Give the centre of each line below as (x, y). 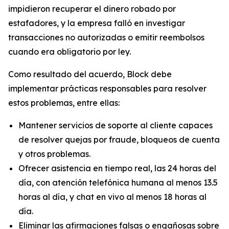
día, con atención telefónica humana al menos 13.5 (118, 182)
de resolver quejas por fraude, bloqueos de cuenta (119, 140)
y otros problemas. (54, 154)
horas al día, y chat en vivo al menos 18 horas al (112, 197)
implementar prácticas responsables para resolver (107, 88)
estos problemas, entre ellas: (64, 103)
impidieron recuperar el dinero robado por (92, 9)
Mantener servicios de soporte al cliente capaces (116, 125)
